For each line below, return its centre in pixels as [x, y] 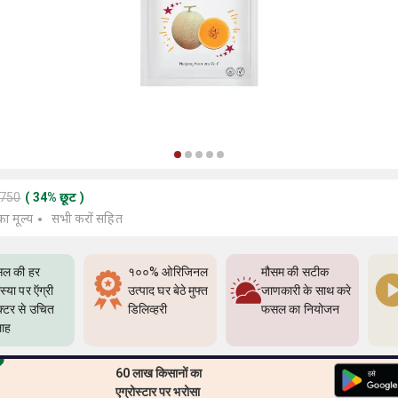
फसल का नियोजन [300, 309]
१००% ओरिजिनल [168, 272]
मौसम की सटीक [295, 272]
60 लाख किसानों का [159, 373]
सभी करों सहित [87, 219]
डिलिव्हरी [148, 309]
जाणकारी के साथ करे [306, 291]
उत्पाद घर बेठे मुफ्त [168, 291]
